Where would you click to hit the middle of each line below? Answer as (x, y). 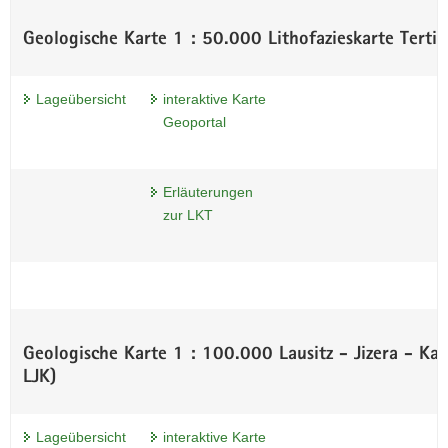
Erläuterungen (208, 191)
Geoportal (194, 121)
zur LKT (188, 214)
